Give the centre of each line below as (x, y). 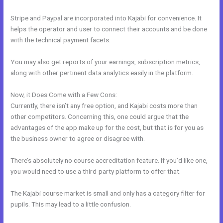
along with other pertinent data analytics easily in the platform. (102, 73)
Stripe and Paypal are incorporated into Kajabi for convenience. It (106, 18)
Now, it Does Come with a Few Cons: (64, 94)
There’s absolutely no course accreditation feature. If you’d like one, (109, 160)
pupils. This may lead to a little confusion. (71, 204)
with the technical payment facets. (61, 40)
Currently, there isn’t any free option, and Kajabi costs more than (104, 105)
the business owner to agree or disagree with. (78, 138)
